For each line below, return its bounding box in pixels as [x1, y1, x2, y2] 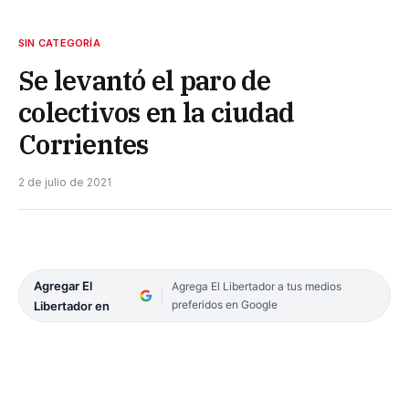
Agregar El [34, 278, 92, 293]
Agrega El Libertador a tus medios [171, 278, 341, 293]
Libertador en [34, 298, 110, 313]
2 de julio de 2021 [18, 174, 111, 189]
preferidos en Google [171, 297, 278, 311]
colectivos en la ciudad [18, 94, 295, 130]
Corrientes [18, 126, 149, 162]
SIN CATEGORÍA [18, 36, 100, 49]
